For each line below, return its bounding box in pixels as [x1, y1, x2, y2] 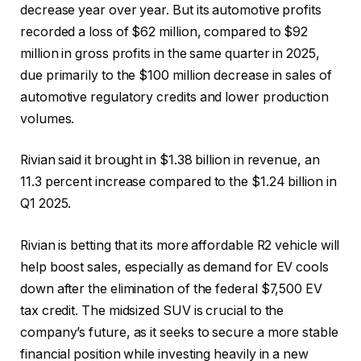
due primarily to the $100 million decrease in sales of [20, 67, 332, 83]
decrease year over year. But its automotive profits [20, 2, 322, 18]
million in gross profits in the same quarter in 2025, [20, 45, 320, 61]
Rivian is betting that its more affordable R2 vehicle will [20, 237, 340, 253]
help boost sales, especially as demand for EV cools [20, 259, 329, 275]
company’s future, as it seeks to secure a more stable [20, 324, 338, 340]
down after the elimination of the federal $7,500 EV [20, 280, 322, 297]
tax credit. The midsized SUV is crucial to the [20, 302, 284, 318]
